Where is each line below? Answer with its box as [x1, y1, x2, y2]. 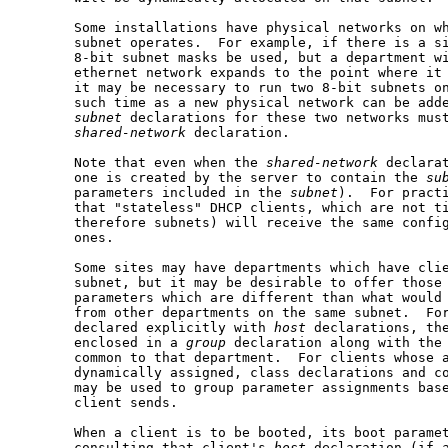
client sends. [18, 395, 178, 411]
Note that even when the [18, 155, 266, 171]
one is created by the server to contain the [18, 170, 426, 186]
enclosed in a [18, 335, 186, 351]
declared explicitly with [18, 320, 274, 336]
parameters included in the [18, 185, 290, 201]
